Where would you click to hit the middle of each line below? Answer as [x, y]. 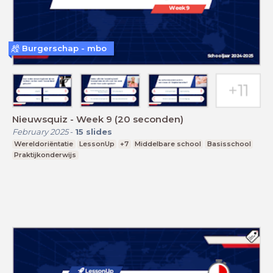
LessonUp [97, 144]
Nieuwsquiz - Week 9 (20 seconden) [98, 119]
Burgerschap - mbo [64, 48]
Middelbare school [168, 144]
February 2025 [40, 131]
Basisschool [229, 144]
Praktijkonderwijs [45, 154]
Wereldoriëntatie [44, 144]
